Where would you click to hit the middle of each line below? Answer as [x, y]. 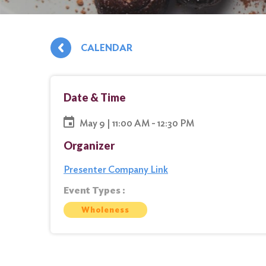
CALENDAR [107, 48]
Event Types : [94, 190]
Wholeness [105, 210]
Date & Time [95, 97]
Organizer [89, 145]
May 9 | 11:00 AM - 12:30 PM [137, 123]
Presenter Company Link [116, 170]
